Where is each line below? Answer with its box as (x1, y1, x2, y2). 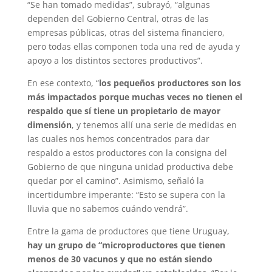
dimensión (27, 118, 72, 131)
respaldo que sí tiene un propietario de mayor (27, 104, 220, 117)
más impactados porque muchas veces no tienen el (27, 90, 242, 103)
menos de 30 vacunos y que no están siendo (27, 253, 212, 265)
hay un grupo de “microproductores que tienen (27, 239, 225, 251)
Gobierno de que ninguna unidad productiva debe (27, 160, 233, 172)
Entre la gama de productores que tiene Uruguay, (27, 225, 229, 237)
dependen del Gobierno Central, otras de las (27, 12, 209, 24)
